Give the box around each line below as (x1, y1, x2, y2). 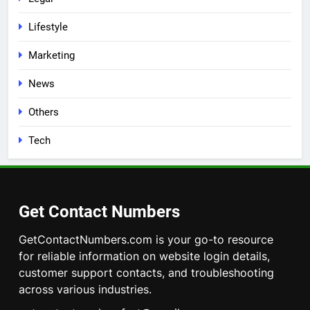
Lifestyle (28, 21, 68, 34)
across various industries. (19, 282, 152, 297)
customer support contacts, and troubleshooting (19, 266, 274, 280)
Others (28, 106, 59, 119)
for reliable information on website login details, (19, 249, 270, 264)
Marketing (28, 49, 75, 62)
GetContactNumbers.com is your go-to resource (19, 232, 273, 247)
